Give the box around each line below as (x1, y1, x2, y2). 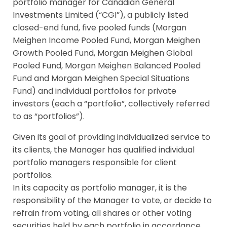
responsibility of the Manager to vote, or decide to (13, 195, 212, 206)
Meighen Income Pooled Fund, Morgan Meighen (13, 34, 200, 46)
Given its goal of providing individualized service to (13, 131, 210, 143)
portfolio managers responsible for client (13, 157, 177, 168)
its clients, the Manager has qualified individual (13, 144, 195, 156)
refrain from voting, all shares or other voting (13, 207, 192, 219)
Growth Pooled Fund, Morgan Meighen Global (13, 47, 193, 59)
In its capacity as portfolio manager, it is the (13, 182, 187, 194)
